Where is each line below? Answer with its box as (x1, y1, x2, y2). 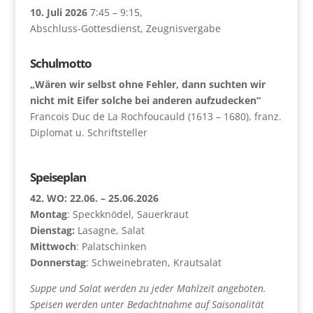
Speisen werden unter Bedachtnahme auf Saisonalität (29, 297, 264, 311)
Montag (29, 207, 67, 221)
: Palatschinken (75, 239, 147, 253)
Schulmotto (29, 54, 92, 71)
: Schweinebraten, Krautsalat (85, 255, 221, 269)
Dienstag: (29, 223, 78, 237)
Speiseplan (29, 168, 86, 185)
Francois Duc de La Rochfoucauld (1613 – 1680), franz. (29, 109, 282, 123)
